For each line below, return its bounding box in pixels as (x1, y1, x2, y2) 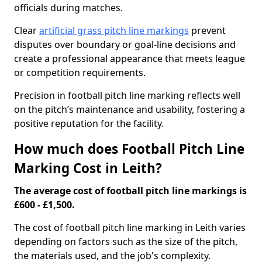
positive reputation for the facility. (14, 117, 164, 130)
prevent (189, 24, 226, 37)
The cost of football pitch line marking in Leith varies (14, 221, 246, 234)
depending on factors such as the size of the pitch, (14, 235, 237, 248)
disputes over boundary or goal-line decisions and (14, 38, 236, 51)
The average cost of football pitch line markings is (14, 184, 247, 197)
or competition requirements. (14, 66, 148, 79)
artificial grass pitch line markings (39, 24, 189, 37)
